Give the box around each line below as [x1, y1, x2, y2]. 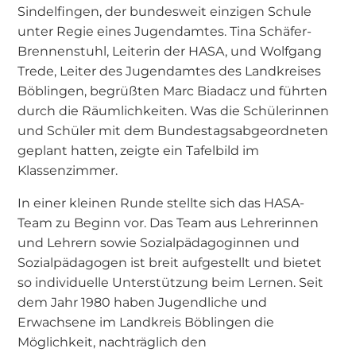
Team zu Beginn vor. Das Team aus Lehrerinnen [17, 214, 319, 230]
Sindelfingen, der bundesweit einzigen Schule [17, 2, 312, 19]
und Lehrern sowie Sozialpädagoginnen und [17, 234, 300, 250]
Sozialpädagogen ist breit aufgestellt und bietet [17, 253, 323, 270]
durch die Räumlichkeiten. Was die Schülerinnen [17, 102, 330, 118]
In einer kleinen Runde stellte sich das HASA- [17, 194, 305, 211]
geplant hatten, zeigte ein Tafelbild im [17, 141, 260, 158]
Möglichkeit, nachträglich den [17, 333, 207, 350]
